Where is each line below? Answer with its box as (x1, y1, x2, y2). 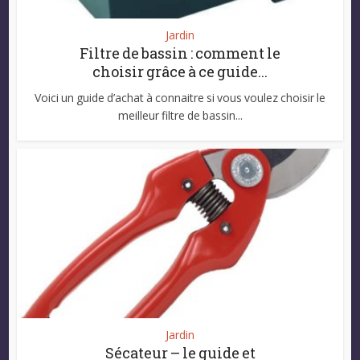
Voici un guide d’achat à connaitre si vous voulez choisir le (35, 90, 325, 106)
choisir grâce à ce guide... (92, 62, 268, 82)
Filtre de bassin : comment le (80, 43, 280, 63)
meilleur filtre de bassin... (117, 108, 243, 124)
